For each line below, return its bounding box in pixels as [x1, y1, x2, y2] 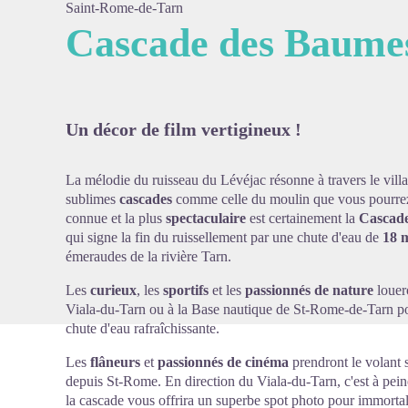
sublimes [66, 191, 119, 207]
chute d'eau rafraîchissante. [66, 321, 219, 336]
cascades [119, 191, 172, 207]
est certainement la [246, 210, 359, 226]
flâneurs [90, 354, 140, 370]
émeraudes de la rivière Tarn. [66, 249, 235, 264]
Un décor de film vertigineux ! [66, 119, 301, 139]
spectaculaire [166, 210, 246, 226]
